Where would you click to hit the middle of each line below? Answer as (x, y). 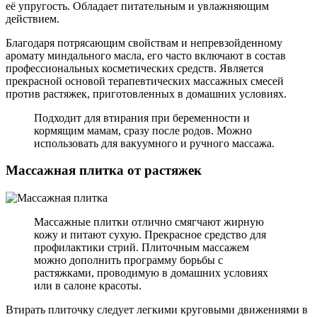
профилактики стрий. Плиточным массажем (142, 248)
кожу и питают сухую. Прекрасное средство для (150, 235)
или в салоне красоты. (88, 286)
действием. (33, 18)
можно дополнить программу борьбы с (128, 260)
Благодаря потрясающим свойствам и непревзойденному (144, 42)
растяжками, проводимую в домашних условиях (151, 273)
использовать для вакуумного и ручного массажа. (154, 143)
